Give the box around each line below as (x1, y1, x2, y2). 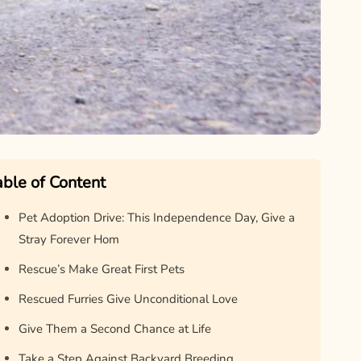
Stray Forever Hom (18, 231, 119, 248)
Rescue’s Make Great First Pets (18, 261, 185, 278)
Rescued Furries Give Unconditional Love (18, 291, 238, 308)
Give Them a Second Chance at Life (18, 321, 211, 338)
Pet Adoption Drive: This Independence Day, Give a (18, 210, 295, 226)
